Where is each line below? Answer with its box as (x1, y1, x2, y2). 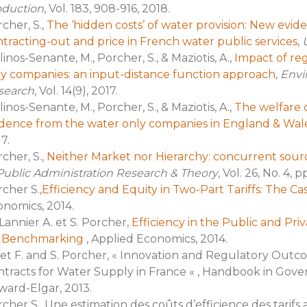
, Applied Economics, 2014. (86, 232, 228, 245)
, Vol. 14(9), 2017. (34, 84, 118, 97)
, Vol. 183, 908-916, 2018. (43, 1, 170, 15)
